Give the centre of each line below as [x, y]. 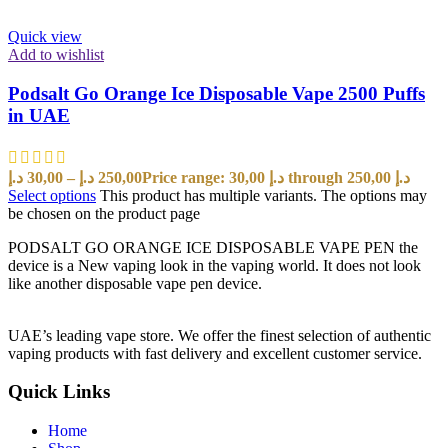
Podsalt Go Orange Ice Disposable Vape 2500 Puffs [216, 93]
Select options [52, 195]
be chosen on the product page [104, 213]
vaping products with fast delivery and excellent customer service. [215, 353]
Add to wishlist [56, 55]
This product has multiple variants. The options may [263, 195]
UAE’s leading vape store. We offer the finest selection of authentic [219, 335]
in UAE [39, 115]
